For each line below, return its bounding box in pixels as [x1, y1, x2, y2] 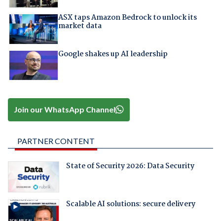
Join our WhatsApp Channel [14, 105, 116, 114]
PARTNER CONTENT [17, 136, 95, 146]
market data [58, 20, 102, 33]
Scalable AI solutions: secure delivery [66, 198, 195, 211]
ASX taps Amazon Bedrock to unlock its [58, 12, 197, 24]
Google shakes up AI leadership [58, 48, 168, 60]
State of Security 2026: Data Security [66, 160, 194, 172]
